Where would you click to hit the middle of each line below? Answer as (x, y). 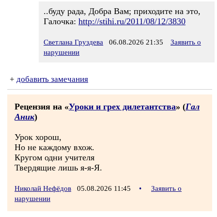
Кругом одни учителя (54, 157)
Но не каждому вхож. (54, 147)
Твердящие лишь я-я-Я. (58, 168)
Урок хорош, (38, 137)
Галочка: (61, 21)
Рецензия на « (42, 107)
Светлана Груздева (73, 42)
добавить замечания (52, 79)
